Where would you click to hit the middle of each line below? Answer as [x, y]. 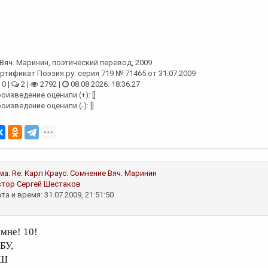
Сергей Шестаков [49, 184]
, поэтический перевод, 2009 [100, 63]
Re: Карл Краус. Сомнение [59, 173]
